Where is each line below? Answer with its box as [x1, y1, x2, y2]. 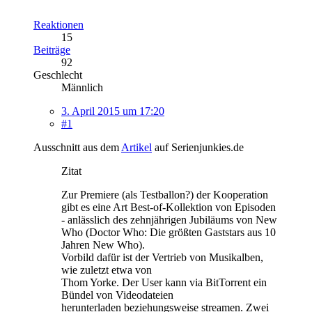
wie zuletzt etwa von [61, 263, 152, 276]
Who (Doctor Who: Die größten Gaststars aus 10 [61, 226, 276, 238]
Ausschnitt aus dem [33, 141, 121, 153]
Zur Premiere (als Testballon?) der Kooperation [61, 188, 268, 201]
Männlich [61, 81, 103, 93]
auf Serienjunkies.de [152, 141, 244, 153]
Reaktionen [33, 18, 84, 31]
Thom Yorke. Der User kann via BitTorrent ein [61, 276, 267, 288]
